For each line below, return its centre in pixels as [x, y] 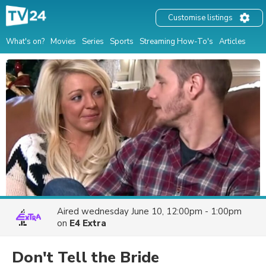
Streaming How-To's [176, 41]
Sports [122, 41]
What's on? [25, 41]
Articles [232, 41]
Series [93, 41]
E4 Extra [88, 223]
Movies [63, 41]
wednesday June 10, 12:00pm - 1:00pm [161, 211]
